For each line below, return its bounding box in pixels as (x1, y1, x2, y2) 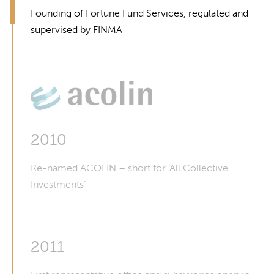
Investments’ (31, 179, 86, 190)
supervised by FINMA (31, 24, 122, 35)
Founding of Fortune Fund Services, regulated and (31, 7, 248, 19)
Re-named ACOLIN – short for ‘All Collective (31, 162, 228, 174)
